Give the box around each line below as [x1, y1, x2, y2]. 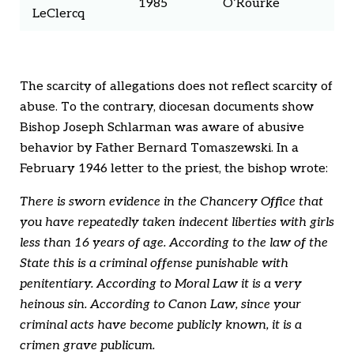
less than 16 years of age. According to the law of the [20, 235, 328, 251]
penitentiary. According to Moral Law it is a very [20, 277, 302, 292]
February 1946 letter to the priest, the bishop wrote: [20, 161, 328, 177]
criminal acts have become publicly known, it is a [20, 318, 302, 333]
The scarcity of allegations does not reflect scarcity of [20, 79, 333, 95]
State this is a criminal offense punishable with [20, 256, 288, 272]
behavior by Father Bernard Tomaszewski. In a [20, 141, 299, 156]
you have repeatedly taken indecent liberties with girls [20, 215, 334, 231]
